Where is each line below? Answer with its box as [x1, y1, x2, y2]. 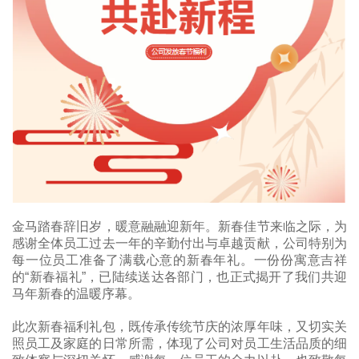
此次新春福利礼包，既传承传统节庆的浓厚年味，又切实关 [12, 319, 347, 333]
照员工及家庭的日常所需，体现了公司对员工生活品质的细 [12, 336, 347, 350]
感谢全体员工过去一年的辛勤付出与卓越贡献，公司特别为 [12, 236, 347, 250]
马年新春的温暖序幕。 [12, 286, 140, 301]
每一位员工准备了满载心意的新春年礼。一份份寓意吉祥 [12, 252, 347, 267]
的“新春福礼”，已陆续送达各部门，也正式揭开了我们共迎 [12, 269, 347, 284]
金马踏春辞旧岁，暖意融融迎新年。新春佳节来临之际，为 [12, 219, 347, 233]
